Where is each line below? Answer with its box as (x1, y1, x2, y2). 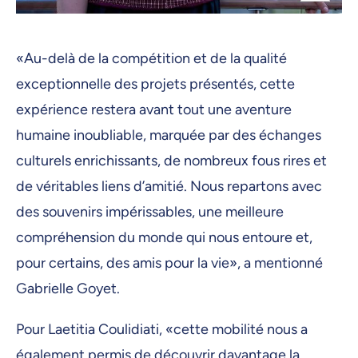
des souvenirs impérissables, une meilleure (16, 202, 284, 221)
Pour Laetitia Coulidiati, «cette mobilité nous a (16, 320, 308, 339)
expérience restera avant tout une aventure (16, 100, 292, 118)
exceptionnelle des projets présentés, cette (16, 74, 295, 93)
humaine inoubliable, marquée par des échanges (16, 125, 321, 144)
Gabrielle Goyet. (16, 279, 120, 297)
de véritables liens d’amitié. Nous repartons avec (16, 177, 322, 195)
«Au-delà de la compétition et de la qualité (16, 49, 287, 67)
